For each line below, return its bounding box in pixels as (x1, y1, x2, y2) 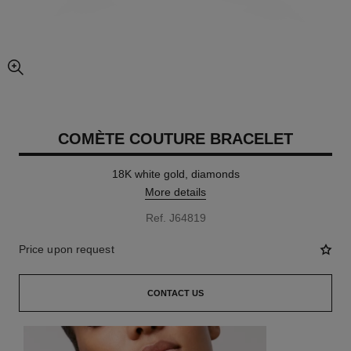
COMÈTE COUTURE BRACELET (58, 130, 293, 147)
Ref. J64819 (145, 212, 206, 224)
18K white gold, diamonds (111, 168, 240, 180)
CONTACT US (147, 288, 204, 298)
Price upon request (18, 243, 114, 255)
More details (145, 186, 206, 198)
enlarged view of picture (15, 69, 115, 79)
